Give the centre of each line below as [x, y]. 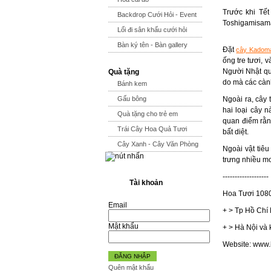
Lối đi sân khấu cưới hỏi [152, 30]
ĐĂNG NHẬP [132, 256]
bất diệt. [236, 132]
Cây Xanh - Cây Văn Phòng [158, 144]
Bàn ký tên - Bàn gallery [152, 45]
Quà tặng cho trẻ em [148, 114]
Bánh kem [132, 83]
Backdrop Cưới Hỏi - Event [157, 15]
